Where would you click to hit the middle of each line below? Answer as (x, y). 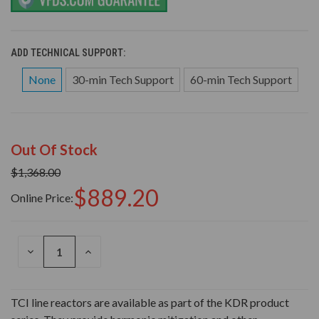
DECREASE (49, 252)
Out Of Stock (54, 150)
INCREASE (106, 252)
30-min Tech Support (123, 80)
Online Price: (42, 198)
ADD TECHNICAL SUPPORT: (69, 53)
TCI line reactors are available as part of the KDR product (150, 303)
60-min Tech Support (241, 80)
